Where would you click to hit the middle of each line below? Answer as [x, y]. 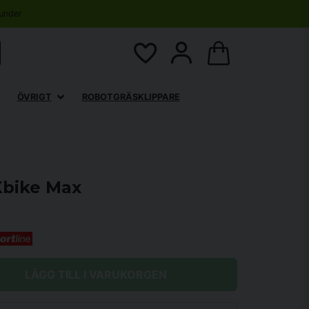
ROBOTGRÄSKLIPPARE [131, 97]
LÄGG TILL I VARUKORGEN [96, 275]
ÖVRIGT [34, 97]
